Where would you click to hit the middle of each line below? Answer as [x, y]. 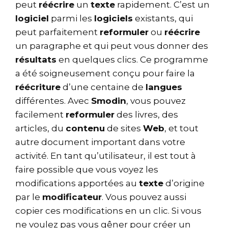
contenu [85, 128]
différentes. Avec [53, 101]
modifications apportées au [77, 183]
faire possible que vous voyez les [87, 169]
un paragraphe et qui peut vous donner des [112, 46]
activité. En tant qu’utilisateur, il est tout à [106, 155]
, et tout [181, 128]
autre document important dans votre [100, 142]
